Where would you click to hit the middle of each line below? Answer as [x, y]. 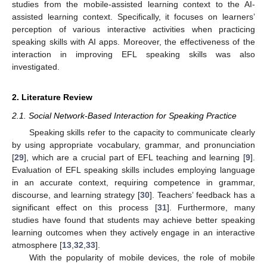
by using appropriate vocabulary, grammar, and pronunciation [133, 145]
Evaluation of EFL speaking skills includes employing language [133, 170]
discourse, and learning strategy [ [76, 195]
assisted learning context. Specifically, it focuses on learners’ [133, 16]
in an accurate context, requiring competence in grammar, [133, 182]
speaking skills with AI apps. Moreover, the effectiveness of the [133, 41]
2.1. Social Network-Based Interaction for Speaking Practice [124, 115]
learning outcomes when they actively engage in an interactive [133, 232]
